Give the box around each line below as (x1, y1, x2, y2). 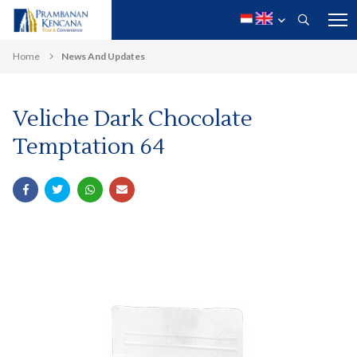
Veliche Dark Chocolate (13, 104, 253, 133)
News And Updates (61, 50, 145, 62)
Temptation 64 (13, 132, 165, 161)
